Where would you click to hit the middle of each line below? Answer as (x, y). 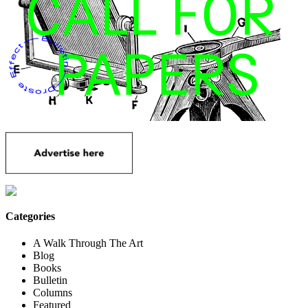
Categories (30, 217)
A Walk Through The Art (88, 243)
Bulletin (50, 280)
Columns (53, 293)
